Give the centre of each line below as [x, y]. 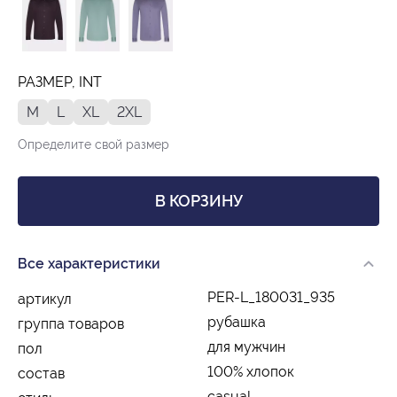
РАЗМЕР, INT [60, 82]
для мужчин [246, 346]
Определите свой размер [93, 144]
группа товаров [71, 323]
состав [41, 373]
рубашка [237, 322]
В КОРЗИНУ [198, 200]
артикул [45, 299]
